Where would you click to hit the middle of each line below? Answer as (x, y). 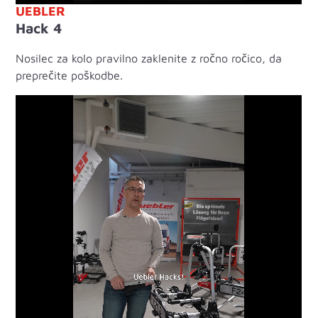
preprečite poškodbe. (70, 75)
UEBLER (41, 11)
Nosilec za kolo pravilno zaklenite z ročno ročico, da (149, 58)
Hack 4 (39, 28)
